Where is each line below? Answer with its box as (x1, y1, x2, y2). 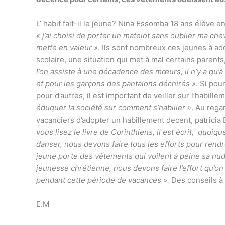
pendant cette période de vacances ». (36, 175, 169, 185)
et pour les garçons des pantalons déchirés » (36, 78, 196, 88)
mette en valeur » (36, 42, 98, 52)
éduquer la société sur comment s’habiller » (36, 102, 191, 113)
